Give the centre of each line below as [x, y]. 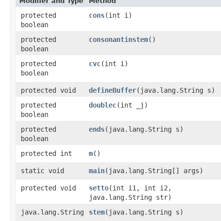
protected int [46, 153]
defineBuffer [112, 90]
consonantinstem [118, 39]
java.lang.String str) [130, 197]
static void [42, 170]
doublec [103, 105]
